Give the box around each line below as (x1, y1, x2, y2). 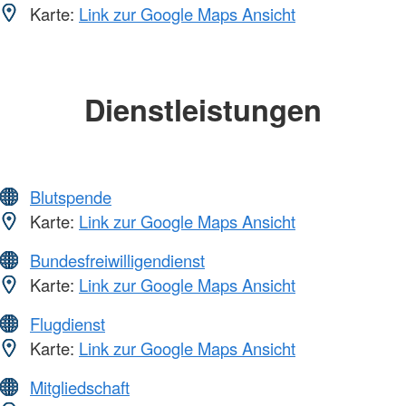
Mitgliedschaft (30, 375, 130, 400)
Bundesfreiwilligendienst (30, 248, 205, 273)
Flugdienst (30, 312, 105, 336)
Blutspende (30, 185, 111, 209)
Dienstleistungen (84, 87, 322, 130)
